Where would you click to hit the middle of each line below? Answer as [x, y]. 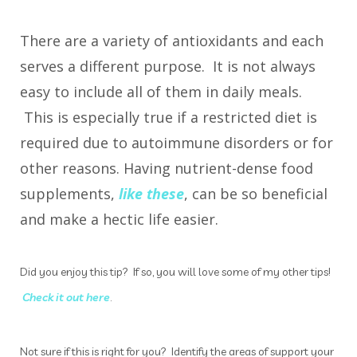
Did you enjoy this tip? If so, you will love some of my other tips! [175, 272]
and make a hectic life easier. [121, 220]
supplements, [69, 194]
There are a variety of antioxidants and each [172, 41]
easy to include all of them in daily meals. [161, 92]
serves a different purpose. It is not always [168, 67]
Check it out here [66, 298]
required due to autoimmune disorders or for [177, 143]
